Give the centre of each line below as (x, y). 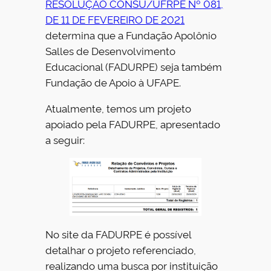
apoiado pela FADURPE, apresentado (133, 124)
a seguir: (65, 140)
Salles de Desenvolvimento (111, 51)
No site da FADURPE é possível (119, 233)
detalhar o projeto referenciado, (121, 249)
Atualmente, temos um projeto (119, 108)
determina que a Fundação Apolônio (131, 35)
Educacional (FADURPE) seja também (134, 67)
